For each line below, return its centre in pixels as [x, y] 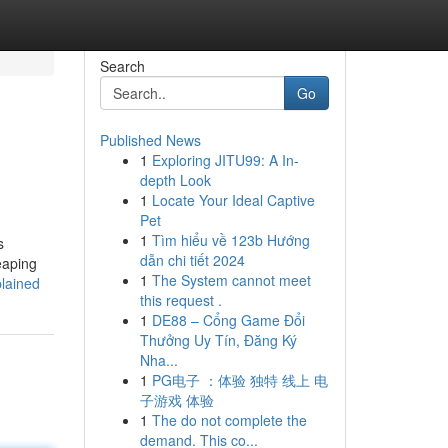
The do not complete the [229, 420]
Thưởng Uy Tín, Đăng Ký [218, 340]
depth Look [175, 180]
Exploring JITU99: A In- [225, 160]
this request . [180, 300]
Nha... [158, 360]
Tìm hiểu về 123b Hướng [230, 240]
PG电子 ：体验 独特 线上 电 [239, 380]
